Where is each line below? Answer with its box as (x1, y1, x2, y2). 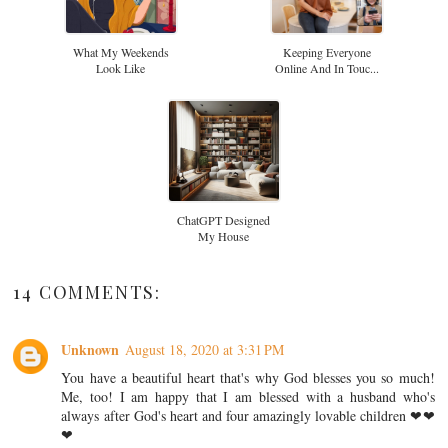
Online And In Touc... (275, 59, 380, 76)
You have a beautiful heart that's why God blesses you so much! (61, 367, 435, 387)
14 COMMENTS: (13, 279, 162, 304)
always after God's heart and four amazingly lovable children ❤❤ (61, 405, 435, 425)
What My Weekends (72, 43, 169, 60)
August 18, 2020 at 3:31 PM (125, 339, 285, 359)
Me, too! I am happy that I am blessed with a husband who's (61, 386, 435, 406)
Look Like (96, 59, 146, 76)
